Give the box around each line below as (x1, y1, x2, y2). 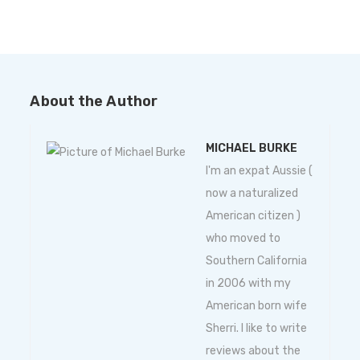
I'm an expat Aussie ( (206, 164, 313, 178)
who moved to (206, 231, 281, 246)
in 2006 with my (206, 276, 292, 291)
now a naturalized (206, 186, 299, 201)
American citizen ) (206, 209, 301, 223)
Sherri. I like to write (206, 321, 308, 336)
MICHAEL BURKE (206, 141, 298, 156)
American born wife (206, 299, 308, 313)
